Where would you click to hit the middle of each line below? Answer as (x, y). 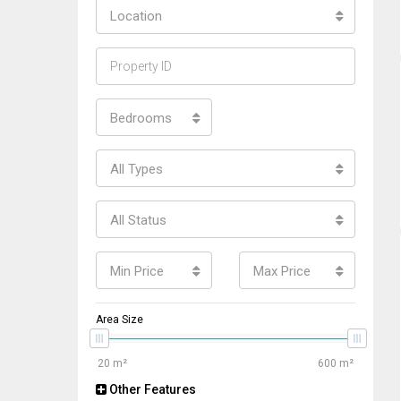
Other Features (151, 389)
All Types (137, 169)
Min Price (137, 271)
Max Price (282, 271)
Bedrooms (141, 118)
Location (136, 16)
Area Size (119, 320)
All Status (138, 220)
